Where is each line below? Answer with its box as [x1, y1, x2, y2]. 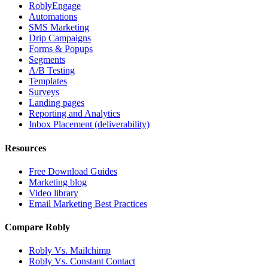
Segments [29, 54, 65, 65]
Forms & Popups [29, 44, 93, 54]
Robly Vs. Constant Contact [29, 256, 135, 267]
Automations [29, 11, 77, 22]
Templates [29, 76, 67, 87]
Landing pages [29, 98, 84, 108]
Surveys [29, 87, 59, 98]
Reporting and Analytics [29, 108, 120, 119]
